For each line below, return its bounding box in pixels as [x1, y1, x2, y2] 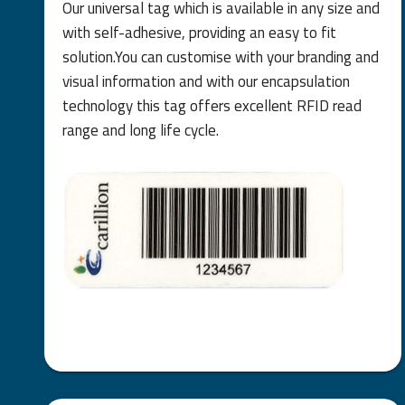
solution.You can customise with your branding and [61, 44, 379, 69]
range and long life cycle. [61, 118, 219, 142]
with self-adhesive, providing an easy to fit [61, 20, 336, 44]
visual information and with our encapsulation [61, 69, 350, 93]
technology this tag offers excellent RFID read [61, 93, 362, 118]
